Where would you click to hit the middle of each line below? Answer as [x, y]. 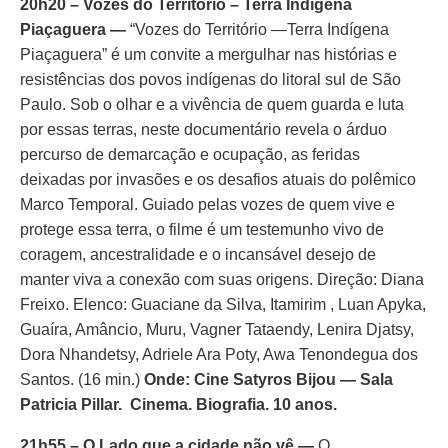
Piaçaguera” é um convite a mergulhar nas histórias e [208, 54]
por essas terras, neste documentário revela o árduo [203, 129]
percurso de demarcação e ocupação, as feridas [190, 154]
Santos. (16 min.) [82, 379]
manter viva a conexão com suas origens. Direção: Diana [222, 279]
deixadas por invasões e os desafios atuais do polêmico [218, 179]
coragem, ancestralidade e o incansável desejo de [198, 254]
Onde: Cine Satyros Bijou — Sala [268, 379]
